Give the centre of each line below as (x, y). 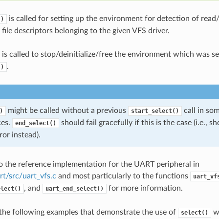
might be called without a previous (67, 110)
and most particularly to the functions (123, 176)
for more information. (144, 188)
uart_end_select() (74, 188)
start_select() (155, 111)
